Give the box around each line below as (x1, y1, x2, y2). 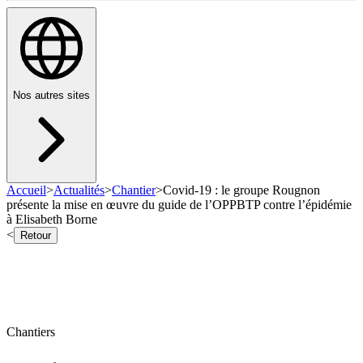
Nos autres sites (13, 89, 90, 102)
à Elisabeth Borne (6, 212, 97, 227)
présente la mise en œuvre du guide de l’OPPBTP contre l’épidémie (6, 198, 352, 212)
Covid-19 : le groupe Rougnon (163, 183, 320, 198)
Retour (20, 229, 51, 242)
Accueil (6, 183, 46, 198)
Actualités (53, 183, 105, 198)
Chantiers (6, 325, 55, 340)
